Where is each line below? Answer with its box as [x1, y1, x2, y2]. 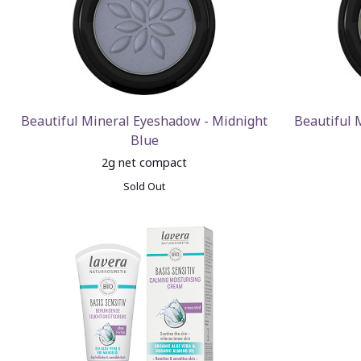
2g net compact [102, 155, 188, 170]
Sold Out [123, 179, 166, 193]
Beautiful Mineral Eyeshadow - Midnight [21, 112, 268, 130]
